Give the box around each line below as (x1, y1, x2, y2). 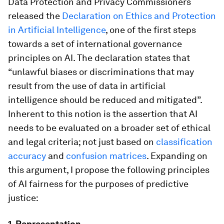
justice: (8, 192, 38, 203)
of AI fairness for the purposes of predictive (8, 178, 188, 189)
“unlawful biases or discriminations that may (8, 66, 194, 77)
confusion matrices (66, 150, 146, 161)
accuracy (8, 150, 46, 161)
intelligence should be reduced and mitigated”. (8, 94, 202, 105)
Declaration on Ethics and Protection (62, 10, 216, 21)
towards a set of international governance (8, 38, 182, 49)
